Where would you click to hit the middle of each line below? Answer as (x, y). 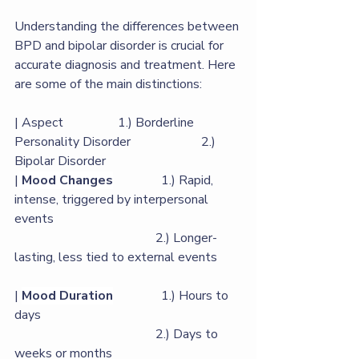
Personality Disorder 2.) (117, 142)
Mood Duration (67, 296)
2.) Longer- (85, 238)
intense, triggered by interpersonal (113, 200)
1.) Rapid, (165, 180)
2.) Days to (85, 334)
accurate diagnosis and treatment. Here (127, 65)
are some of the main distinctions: (108, 84)
